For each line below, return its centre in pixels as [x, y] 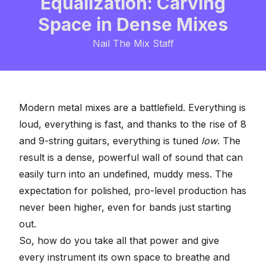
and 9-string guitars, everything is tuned [110, 140]
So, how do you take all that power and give [119, 240]
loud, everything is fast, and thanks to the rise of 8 [133, 124]
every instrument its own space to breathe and [124, 257]
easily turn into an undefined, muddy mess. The [126, 174]
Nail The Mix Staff [133, 43]
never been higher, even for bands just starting [125, 207]
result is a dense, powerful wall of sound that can [131, 157]
